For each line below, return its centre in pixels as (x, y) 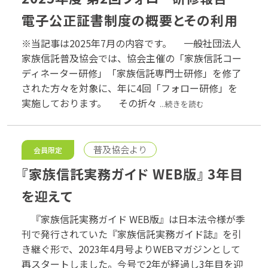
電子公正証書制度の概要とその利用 (130, 19)
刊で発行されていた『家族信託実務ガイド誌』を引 (132, 234)
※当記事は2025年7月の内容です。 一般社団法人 (131, 43)
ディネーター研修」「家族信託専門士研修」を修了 (131, 73)
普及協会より (120, 150)
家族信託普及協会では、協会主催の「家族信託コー (132, 58)
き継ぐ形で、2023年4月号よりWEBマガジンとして (131, 249)
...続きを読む (182, 103)
